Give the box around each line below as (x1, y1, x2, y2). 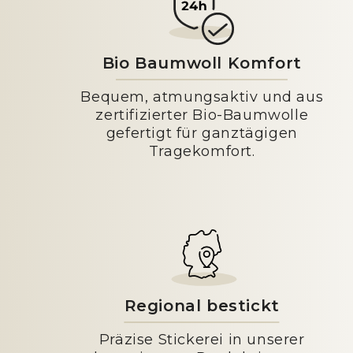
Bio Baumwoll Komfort (102, 54, 302, 72)
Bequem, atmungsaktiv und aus (80, 88, 324, 106)
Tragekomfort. (148, 143, 255, 160)
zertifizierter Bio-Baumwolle (95, 106, 309, 124)
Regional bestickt (124, 296, 280, 315)
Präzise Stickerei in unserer (98, 331, 305, 348)
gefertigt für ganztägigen (106, 124, 298, 142)
